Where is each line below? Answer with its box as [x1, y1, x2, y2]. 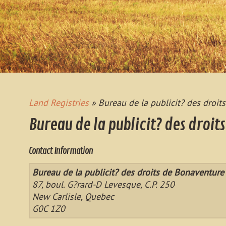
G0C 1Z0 [32, 203, 65, 214]
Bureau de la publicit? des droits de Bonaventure [32, 166, 224, 178]
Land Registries [29, 97, 89, 108]
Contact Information [29, 145, 93, 156]
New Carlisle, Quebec [32, 191, 114, 202]
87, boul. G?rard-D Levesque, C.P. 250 [32, 179, 175, 190]
